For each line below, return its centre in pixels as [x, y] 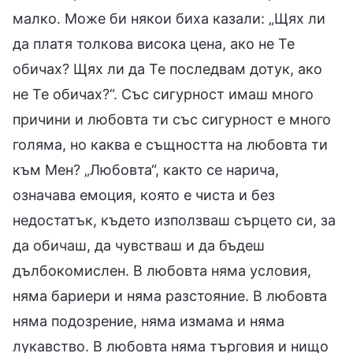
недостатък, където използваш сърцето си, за [174, 220]
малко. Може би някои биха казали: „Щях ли [169, 18]
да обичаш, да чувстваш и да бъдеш [139, 245]
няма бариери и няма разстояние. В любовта [170, 295]
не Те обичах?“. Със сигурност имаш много [163, 94]
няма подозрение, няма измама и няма [149, 321]
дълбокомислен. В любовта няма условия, [162, 270]
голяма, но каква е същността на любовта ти [170, 144]
